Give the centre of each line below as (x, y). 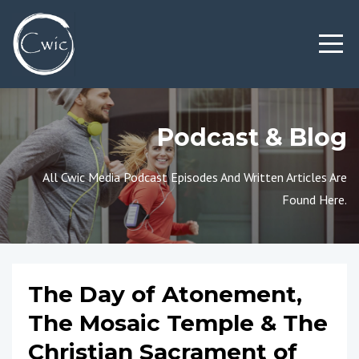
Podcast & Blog (252, 137)
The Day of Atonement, (165, 294)
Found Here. (315, 200)
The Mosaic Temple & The (178, 323)
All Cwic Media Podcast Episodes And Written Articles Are (195, 177)
